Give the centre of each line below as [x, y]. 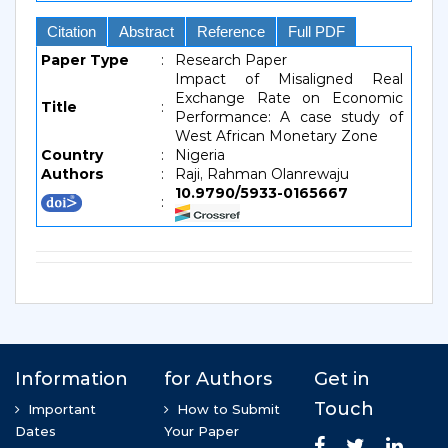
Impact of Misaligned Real [289, 79]
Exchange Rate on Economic [289, 98]
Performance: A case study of [289, 117]
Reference [231, 31]
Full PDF [316, 31]
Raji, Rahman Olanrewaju [262, 174]
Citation [71, 31]
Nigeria [200, 155]
